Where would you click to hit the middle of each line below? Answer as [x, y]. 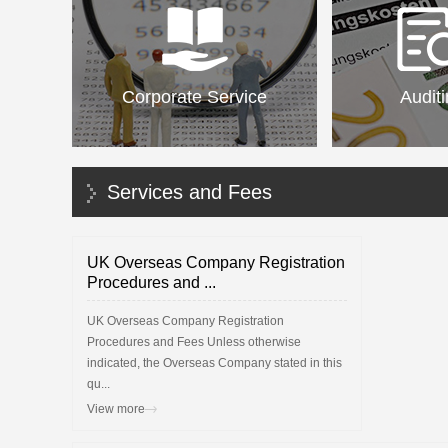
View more [116, 409]
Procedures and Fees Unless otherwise [194, 342]
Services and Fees [189, 192]
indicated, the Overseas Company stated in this [214, 363]
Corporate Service [194, 97]
